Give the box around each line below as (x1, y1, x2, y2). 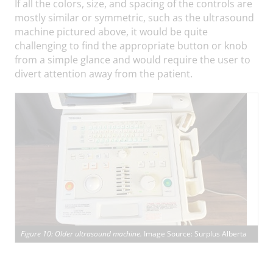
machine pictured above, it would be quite (15, 24, 208, 38)
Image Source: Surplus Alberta (144, 228, 247, 239)
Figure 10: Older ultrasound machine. (21, 228, 144, 239)
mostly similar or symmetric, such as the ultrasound (15, 10, 254, 24)
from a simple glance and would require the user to (15, 52, 250, 66)
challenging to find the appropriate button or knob (15, 38, 247, 52)
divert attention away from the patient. (15, 66, 193, 80)
